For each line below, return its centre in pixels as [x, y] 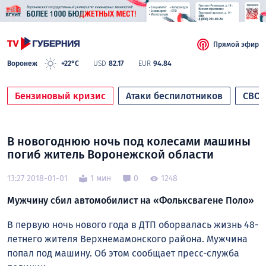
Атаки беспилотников [174, 96]
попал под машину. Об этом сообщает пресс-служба [123, 254]
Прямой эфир [236, 45]
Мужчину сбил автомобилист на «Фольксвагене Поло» [131, 201]
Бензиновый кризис [60, 96]
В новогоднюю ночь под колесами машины [129, 142]
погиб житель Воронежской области [110, 155]
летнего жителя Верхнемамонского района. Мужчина [127, 239]
